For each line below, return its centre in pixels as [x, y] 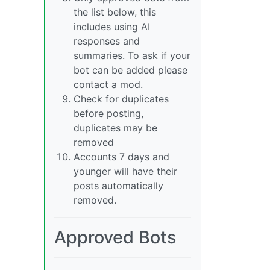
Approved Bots [115, 237]
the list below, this [115, 12]
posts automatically [118, 186]
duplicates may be [115, 128]
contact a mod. [108, 85]
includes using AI [112, 27]
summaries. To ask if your [132, 56]
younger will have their [125, 171]
